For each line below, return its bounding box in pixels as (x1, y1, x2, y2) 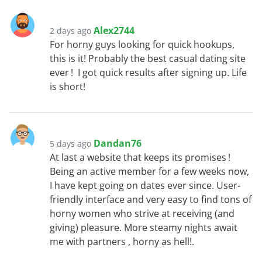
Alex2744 (94, 24, 135, 37)
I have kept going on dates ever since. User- (50, 179, 240, 192)
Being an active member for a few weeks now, (50, 165, 249, 178)
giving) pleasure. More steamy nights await (50, 221, 237, 235)
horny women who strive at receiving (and (50, 207, 235, 220)
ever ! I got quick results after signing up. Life (50, 66, 247, 80)
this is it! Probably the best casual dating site (50, 52, 246, 65)
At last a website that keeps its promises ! (50, 151, 230, 164)
